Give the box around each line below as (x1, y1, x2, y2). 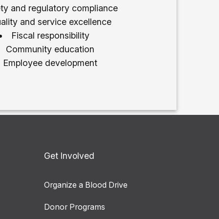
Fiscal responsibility (11, 30, 89, 41)
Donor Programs (44, 201, 105, 212)
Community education (6, 44, 95, 54)
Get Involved (44, 150, 94, 161)
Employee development (3, 57, 98, 68)
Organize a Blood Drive (44, 179, 128, 190)
